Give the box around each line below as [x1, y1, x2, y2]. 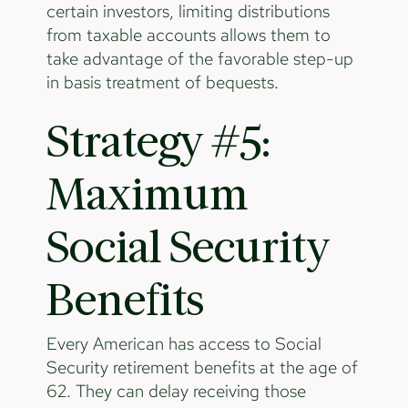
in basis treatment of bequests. [46, 70, 279, 94]
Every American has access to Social [46, 331, 321, 355]
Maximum [46, 173, 249, 219]
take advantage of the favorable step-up [46, 46, 353, 70]
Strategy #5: [46, 120, 270, 166]
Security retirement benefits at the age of [46, 355, 358, 379]
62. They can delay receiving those [46, 379, 306, 403]
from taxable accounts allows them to [46, 23, 331, 46]
